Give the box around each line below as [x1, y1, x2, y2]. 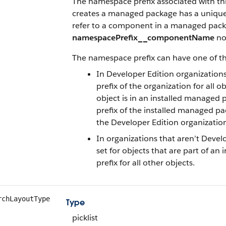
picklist [72, 212, 98, 223]
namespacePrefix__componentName [72, 32, 214, 43]
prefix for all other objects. [96, 157, 195, 168]
